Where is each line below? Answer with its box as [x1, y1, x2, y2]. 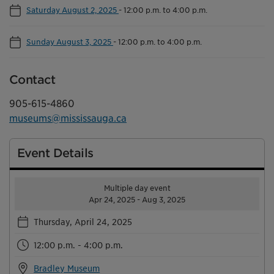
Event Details [17, 146, 94, 160]
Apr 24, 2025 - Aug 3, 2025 [89, 194, 185, 204]
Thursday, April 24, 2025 [34, 216, 133, 227]
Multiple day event [103, 183, 171, 193]
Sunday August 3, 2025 [26, 36, 113, 46]
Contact [9, 72, 55, 87]
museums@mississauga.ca [9, 112, 127, 124]
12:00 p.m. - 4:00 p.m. [34, 239, 124, 250]
